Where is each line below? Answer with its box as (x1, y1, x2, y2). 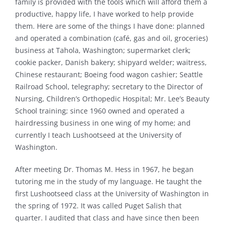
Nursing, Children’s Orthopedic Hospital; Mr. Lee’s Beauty (15, 93, 209, 103)
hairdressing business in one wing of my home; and (15, 118, 191, 128)
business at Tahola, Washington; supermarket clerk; (15, 45, 191, 55)
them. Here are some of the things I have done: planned (15, 21, 205, 31)
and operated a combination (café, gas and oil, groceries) (15, 33, 208, 43)
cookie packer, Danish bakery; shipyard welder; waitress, (15, 57, 207, 67)
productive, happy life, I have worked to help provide (15, 9, 194, 19)
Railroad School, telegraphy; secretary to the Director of (15, 81, 203, 91)
